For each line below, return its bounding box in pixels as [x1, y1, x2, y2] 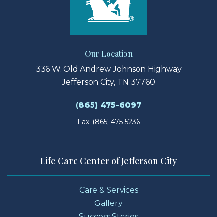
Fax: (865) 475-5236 [77, 117, 140, 126]
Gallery [94, 199, 123, 208]
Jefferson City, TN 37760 [62, 77, 155, 87]
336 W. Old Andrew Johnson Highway [35, 64, 182, 74]
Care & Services [79, 186, 138, 195]
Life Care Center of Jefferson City [40, 155, 177, 167]
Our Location [84, 48, 133, 59]
